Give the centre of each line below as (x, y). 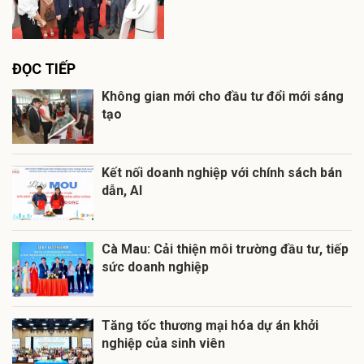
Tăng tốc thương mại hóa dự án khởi (210, 325)
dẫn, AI (122, 190)
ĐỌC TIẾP (44, 68)
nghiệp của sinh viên (163, 343)
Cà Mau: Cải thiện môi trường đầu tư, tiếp (225, 249)
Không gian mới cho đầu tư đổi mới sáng (223, 96)
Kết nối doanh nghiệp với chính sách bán (222, 172)
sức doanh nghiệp (155, 266)
